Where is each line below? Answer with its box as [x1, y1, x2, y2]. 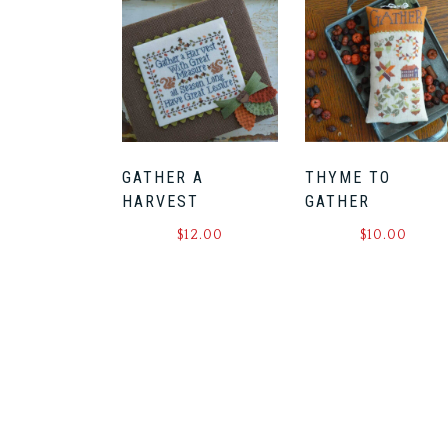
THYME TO [305, 167, 392, 187]
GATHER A [122, 167, 204, 187]
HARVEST [122, 191, 199, 211]
